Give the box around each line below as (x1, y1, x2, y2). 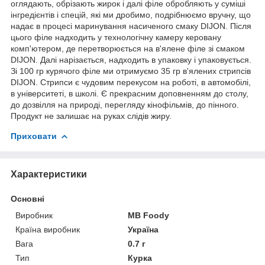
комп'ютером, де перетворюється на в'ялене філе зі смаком (11, 43, 245, 53)
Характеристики (11, 169, 87, 179)
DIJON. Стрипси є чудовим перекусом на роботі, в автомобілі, (11, 77, 251, 87)
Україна (128, 224, 159, 234)
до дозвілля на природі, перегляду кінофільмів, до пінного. (11, 99, 239, 109)
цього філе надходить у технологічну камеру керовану (11, 32, 221, 42)
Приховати (11, 131, 57, 141)
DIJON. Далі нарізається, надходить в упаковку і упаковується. (11, 54, 251, 64)
